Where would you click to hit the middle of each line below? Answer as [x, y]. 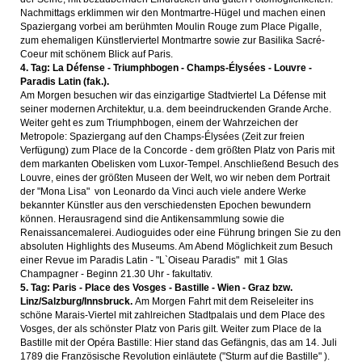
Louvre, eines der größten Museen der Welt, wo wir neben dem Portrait [175, 178]
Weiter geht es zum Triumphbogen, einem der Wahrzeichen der [159, 123]
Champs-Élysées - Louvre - [249, 68]
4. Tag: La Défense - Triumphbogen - [103, 68]
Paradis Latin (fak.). [66, 82]
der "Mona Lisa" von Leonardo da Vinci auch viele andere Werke [163, 192]
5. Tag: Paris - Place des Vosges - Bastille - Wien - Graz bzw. [156, 288]
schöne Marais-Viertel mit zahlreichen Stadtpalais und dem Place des [173, 315]
